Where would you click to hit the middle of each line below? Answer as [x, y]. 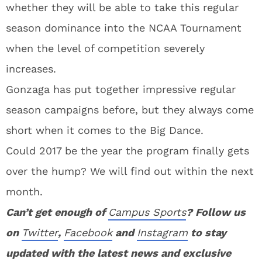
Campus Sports [147, 212]
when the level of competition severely [105, 48]
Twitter [40, 232]
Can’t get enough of [57, 212]
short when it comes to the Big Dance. [105, 130]
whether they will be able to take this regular [122, 7]
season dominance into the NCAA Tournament [124, 28]
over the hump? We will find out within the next [130, 171]
